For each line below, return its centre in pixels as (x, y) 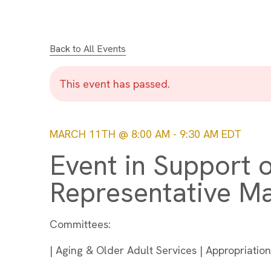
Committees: (80, 224)
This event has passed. (115, 84)
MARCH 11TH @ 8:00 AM (110, 134)
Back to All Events (88, 49)
